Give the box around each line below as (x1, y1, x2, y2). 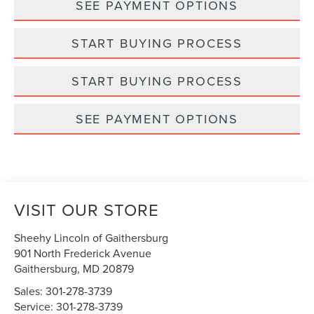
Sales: (14, 283, 46, 299)
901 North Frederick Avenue (14, 245, 152, 261)
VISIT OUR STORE (14, 198, 160, 222)
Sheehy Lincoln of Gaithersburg (14, 230, 169, 246)
